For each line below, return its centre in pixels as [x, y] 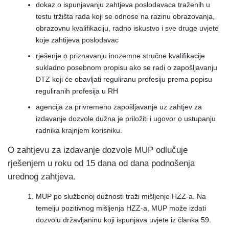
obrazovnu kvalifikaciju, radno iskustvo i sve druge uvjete [127, 28]
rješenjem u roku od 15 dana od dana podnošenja [101, 163]
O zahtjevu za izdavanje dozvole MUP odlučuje [98, 150]
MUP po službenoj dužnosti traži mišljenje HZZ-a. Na [121, 196]
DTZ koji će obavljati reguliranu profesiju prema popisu [124, 79]
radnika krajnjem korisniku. [79, 130]
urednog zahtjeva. [42, 177]
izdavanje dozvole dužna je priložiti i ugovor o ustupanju [126, 119]
